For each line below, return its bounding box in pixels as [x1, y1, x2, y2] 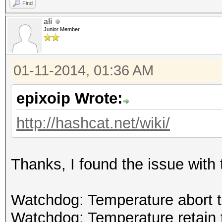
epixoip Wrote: [16, 90, 122, 107]
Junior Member [44, 26, 80, 32]
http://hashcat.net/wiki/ [16, 114, 170, 132]
